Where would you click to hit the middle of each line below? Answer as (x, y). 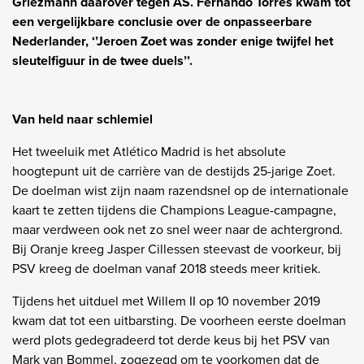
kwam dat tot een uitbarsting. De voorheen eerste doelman (179, 320)
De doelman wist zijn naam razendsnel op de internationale (180, 190)
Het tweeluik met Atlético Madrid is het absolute (149, 151)
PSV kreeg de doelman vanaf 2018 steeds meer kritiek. (168, 268)
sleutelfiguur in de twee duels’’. (106, 60)
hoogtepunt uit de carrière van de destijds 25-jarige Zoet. (174, 171)
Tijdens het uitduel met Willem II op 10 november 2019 (166, 301)
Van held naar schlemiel (82, 119)
